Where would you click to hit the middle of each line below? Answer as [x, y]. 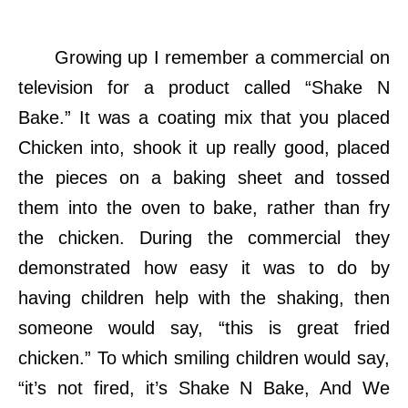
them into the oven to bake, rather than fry [204, 208]
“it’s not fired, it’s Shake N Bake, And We [204, 388]
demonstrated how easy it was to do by [204, 268]
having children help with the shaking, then [204, 298]
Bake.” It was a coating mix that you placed [204, 118]
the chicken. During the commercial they [204, 238]
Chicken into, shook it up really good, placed [204, 148]
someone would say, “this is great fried [204, 328]
